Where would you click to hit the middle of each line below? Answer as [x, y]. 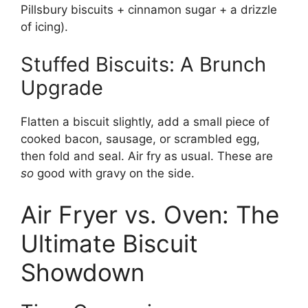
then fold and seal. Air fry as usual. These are [147, 156]
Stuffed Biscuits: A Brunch [143, 65]
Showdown [82, 272]
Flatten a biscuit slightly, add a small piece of [145, 122]
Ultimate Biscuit [109, 243]
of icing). [44, 26]
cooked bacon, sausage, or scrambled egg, [140, 139]
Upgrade [62, 88]
